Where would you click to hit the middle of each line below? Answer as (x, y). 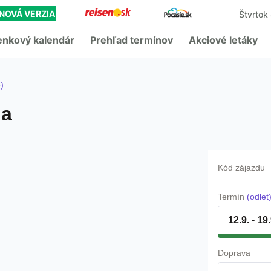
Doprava (234, 253)
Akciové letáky (223, 40)
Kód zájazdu (241, 168)
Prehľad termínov (132, 40)
